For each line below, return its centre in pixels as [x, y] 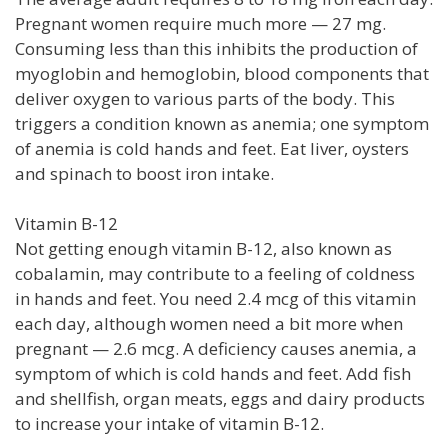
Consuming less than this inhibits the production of [216, 48]
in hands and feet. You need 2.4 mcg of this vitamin [215, 298]
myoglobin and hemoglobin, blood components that [222, 73]
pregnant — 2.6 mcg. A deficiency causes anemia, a [216, 348]
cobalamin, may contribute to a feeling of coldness [215, 273]
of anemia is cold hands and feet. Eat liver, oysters [212, 148]
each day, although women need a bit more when [209, 323]
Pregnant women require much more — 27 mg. [200, 23]
